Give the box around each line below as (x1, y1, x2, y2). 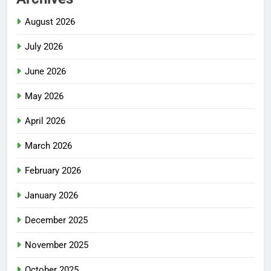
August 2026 (25, 16, 75, 28)
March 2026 (25, 140, 72, 152)
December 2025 (25, 215, 88, 226)
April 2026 (25, 116, 65, 127)
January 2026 (25, 190, 78, 201)
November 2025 (25, 240, 88, 251)
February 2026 (25, 165, 81, 177)
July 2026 (25, 41, 63, 53)
